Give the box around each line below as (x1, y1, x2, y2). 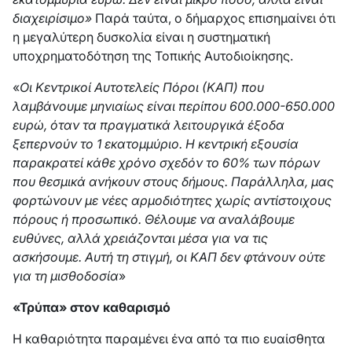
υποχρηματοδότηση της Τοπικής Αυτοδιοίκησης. (13, 48, 293, 64)
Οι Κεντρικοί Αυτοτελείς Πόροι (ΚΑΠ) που (20, 79, 264, 95)
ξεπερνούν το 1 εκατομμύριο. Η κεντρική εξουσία (13, 136, 299, 152)
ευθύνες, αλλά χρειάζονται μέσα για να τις (13, 230, 268, 246)
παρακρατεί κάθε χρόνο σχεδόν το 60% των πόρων (13, 155, 320, 170)
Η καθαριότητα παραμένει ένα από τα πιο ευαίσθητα (13, 331, 325, 346)
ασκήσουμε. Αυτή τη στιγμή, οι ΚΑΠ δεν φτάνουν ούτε (13, 249, 325, 265)
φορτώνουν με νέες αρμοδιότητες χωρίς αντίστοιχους (13, 192, 332, 208)
